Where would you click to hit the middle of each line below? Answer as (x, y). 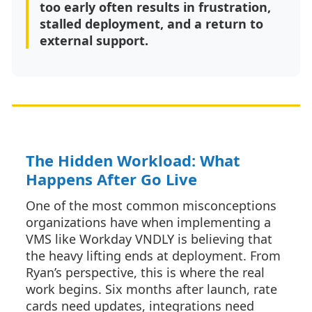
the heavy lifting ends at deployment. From (153, 256)
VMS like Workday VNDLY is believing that (149, 239)
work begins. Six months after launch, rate (151, 289)
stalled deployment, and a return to (151, 24)
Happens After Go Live (111, 179)
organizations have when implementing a (148, 222)
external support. (94, 40)
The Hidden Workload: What (133, 160)
